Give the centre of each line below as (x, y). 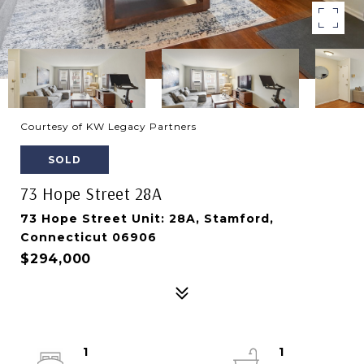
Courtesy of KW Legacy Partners (108, 126)
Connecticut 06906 (89, 237)
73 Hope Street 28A (91, 193)
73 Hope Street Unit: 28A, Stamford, (147, 219)
